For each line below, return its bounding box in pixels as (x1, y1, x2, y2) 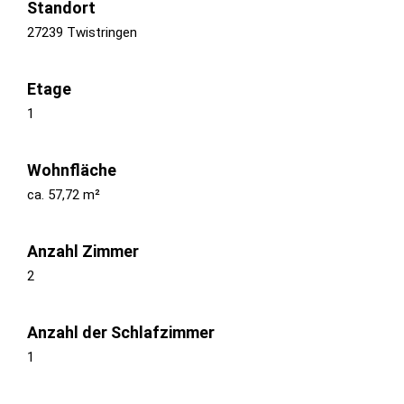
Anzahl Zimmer (27, 241, 139, 261)
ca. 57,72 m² (27, 186, 100, 203)
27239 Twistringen (27, 23, 137, 41)
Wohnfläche (27, 160, 116, 179)
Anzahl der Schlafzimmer (27, 322, 215, 342)
